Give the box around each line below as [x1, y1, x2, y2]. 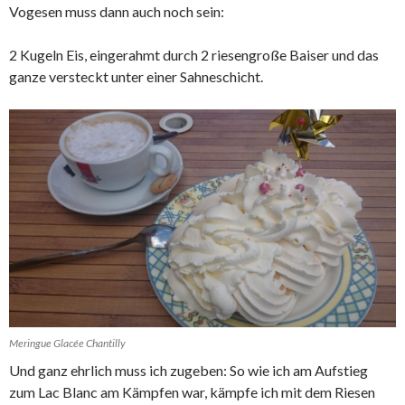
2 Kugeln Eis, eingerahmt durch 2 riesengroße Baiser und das [9, 46, 379, 64]
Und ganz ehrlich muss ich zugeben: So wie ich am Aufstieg [9, 361, 368, 379]
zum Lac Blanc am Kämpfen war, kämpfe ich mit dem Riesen [9, 382, 375, 400]
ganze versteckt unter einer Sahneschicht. [9, 68, 263, 86]
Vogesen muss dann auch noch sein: [9, 3, 224, 21]
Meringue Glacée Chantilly [9, 335, 126, 350]
